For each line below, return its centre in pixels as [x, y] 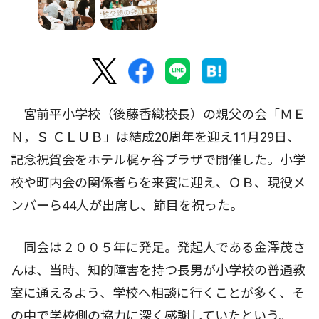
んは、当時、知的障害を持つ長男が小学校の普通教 [158, 270]
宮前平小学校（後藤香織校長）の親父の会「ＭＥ [158, 114]
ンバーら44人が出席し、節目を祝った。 [127, 205]
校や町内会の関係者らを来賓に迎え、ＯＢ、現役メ [158, 182]
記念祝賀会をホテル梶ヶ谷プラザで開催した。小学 [158, 159]
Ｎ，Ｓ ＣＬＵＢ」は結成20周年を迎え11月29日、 [155, 137]
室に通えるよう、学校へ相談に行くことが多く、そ [158, 293]
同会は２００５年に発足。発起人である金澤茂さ [158, 247]
